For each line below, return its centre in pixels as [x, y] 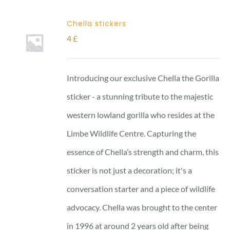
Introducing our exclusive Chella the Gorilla [143, 78]
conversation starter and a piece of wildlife [141, 188]
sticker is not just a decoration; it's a [130, 170]
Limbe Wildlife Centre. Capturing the [132, 133]
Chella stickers [97, 23]
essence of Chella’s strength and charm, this [143, 151]
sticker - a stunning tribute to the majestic [140, 96]
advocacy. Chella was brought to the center [142, 207]
